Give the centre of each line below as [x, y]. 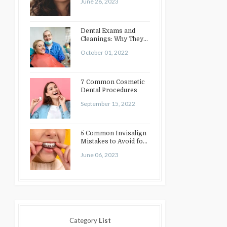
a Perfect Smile [103, 149]
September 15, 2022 [108, 103]
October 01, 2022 [104, 52]
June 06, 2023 [100, 155]
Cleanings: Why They [112, 39]
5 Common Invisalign [113, 133]
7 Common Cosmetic [113, 82]
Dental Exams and [108, 31]
